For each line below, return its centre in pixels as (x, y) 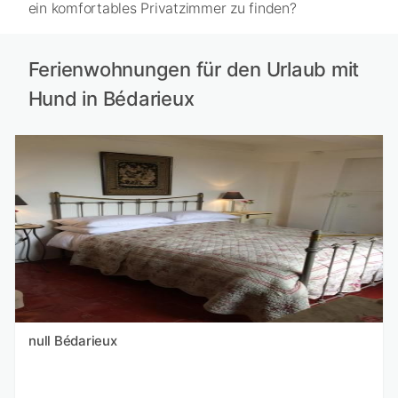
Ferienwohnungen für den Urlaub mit (193, 69)
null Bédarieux (85, 341)
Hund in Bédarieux (111, 98)
